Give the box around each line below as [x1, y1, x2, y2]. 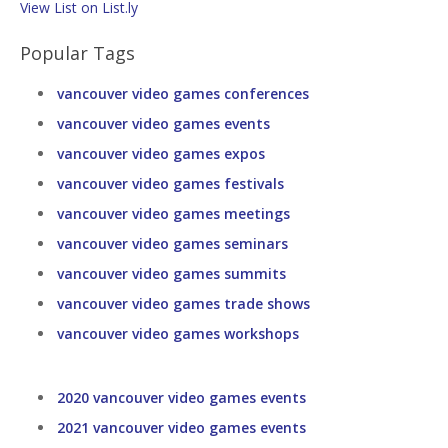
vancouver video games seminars [57, 234, 288, 253]
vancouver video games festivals [57, 174, 284, 193]
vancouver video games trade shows [57, 294, 310, 313]
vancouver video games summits [57, 264, 286, 283]
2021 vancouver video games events [57, 418, 306, 437]
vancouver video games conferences [57, 84, 309, 103]
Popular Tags [20, 41, 135, 65]
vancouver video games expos [57, 144, 265, 163]
